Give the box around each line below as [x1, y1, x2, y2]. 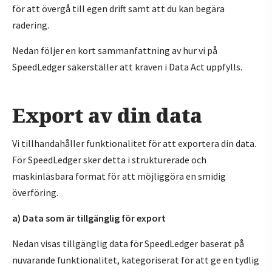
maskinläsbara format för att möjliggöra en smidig [12, 170, 226, 182]
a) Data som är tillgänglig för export [12, 212, 166, 224]
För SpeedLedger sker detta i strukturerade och [12, 154, 206, 166]
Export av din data [12, 102, 202, 128]
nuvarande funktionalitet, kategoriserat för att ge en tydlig [12, 254, 259, 266]
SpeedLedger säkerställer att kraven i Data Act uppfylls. [12, 61, 242, 73]
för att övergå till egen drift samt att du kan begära [12, 2, 225, 15]
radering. [12, 19, 49, 31]
